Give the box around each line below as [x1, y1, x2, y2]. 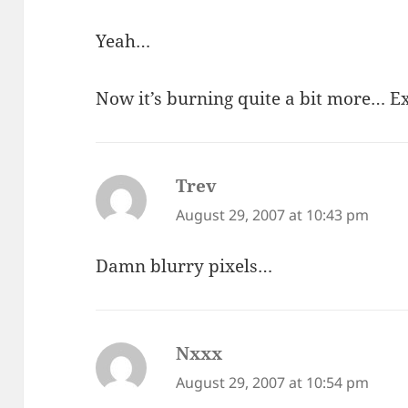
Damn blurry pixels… [96, 254, 273, 279]
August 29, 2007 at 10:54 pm [176, 372, 370, 393]
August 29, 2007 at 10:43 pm [176, 204, 370, 225]
